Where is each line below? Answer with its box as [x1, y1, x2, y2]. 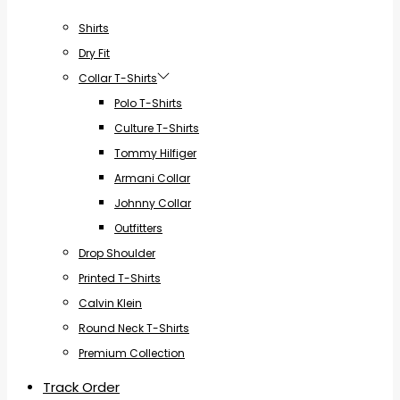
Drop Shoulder [79, 245, 155, 261]
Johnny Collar [114, 195, 191, 211]
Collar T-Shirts [79, 70, 157, 86]
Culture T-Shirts [114, 120, 199, 136]
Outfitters [114, 220, 162, 236]
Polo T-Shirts [114, 95, 182, 111]
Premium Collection [79, 345, 185, 361]
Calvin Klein [79, 295, 142, 311]
